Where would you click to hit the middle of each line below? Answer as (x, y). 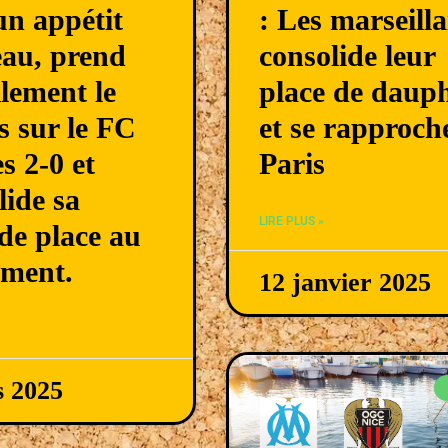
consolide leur (346, 55)
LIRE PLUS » (291, 220)
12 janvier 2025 (344, 282)
